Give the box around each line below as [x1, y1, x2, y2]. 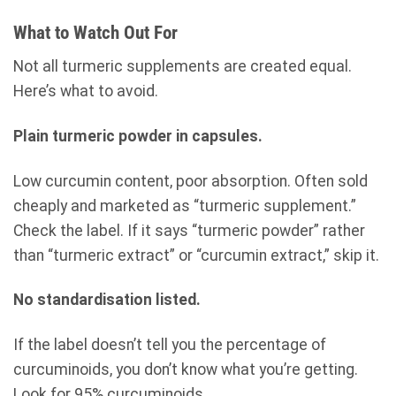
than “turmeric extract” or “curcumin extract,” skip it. [13, 246, 379, 264]
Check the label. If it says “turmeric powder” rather [13, 221, 365, 240]
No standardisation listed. [13, 291, 201, 309]
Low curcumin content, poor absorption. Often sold [13, 171, 368, 190]
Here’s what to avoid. [13, 81, 158, 100]
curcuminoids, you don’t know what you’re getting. [13, 361, 358, 379]
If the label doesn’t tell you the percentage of [13, 336, 326, 354]
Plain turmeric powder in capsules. [13, 126, 263, 145]
